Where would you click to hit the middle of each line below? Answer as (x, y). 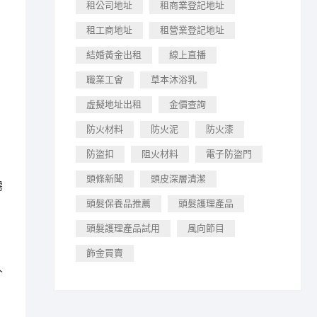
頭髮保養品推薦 (119, 203)
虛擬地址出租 (114, 104)
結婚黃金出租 (114, 55)
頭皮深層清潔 (178, 179)
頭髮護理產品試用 (123, 228)
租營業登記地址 (192, 30)
